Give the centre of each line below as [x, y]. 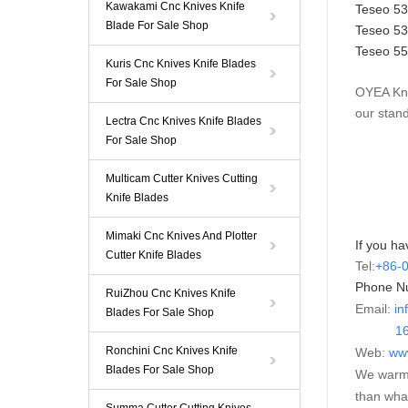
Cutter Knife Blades [153, 255]
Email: [375, 309]
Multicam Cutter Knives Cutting [182, 178]
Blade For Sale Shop [157, 25]
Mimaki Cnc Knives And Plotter [181, 236]
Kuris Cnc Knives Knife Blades [181, 64]
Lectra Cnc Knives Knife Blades [184, 121]
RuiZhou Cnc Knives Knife [171, 293]
